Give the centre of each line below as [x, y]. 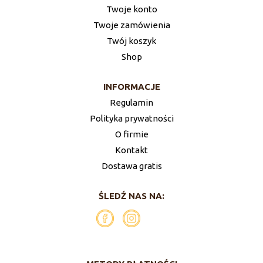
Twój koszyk [131, 41]
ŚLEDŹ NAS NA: [131, 196]
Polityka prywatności [131, 118]
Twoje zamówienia [131, 25]
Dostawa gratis [131, 166]
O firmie [131, 134]
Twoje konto [131, 9]
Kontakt [131, 150]
